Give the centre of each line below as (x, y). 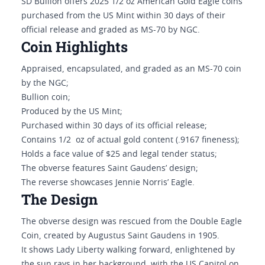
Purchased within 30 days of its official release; (114, 126)
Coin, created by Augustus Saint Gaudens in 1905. (120, 236)
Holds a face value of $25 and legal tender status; (119, 154)
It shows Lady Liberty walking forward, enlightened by (128, 250)
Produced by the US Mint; (72, 112)
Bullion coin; (46, 98)
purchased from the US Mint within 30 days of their (123, 16)
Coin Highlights (75, 47)
